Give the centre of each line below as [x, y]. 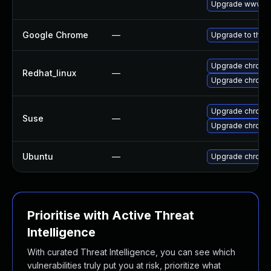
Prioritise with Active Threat [111, 215]
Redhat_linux [49, 73]
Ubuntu [38, 156]
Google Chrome [55, 35]
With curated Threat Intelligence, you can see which [131, 252]
